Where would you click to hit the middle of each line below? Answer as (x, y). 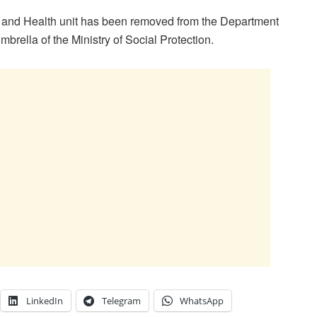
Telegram (121, 301)
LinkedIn (45, 301)
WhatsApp (202, 301)
